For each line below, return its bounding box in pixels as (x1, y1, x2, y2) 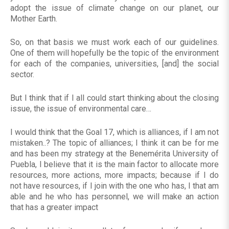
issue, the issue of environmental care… (10, 104, 151, 114)
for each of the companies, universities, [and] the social (10, 59, 219, 69)
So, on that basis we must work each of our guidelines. (10, 37, 219, 48)
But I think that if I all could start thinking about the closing (10, 93, 219, 103)
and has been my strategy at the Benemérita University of (10, 149, 219, 159)
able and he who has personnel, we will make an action (10, 192, 219, 202)
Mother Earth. (10, 14, 57, 24)
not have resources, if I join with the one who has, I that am (10, 181, 219, 191)
